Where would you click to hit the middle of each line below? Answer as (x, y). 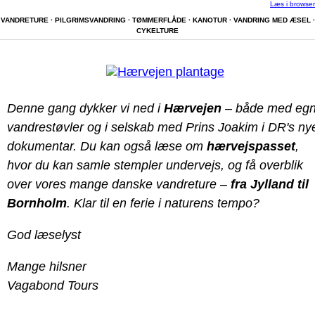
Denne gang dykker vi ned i (85, 108)
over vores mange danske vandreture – (119, 184)
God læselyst (44, 235)
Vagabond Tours (53, 285)
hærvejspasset (251, 146)
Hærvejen (193, 108)
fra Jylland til (270, 184)
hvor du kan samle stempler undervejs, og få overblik (155, 165)
